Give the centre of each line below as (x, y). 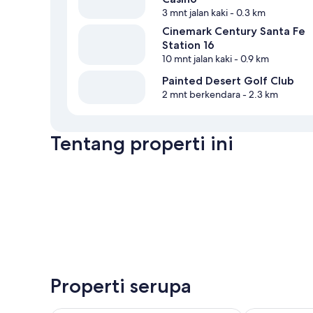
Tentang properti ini (142, 144)
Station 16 (188, 45)
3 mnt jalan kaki (195, 13)
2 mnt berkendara (201, 95)
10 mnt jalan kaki (197, 59)
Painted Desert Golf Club (228, 81)
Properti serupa (121, 286)
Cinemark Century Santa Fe (234, 31)
